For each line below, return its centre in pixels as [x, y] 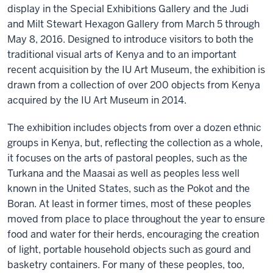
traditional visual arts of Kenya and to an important [122, 54]
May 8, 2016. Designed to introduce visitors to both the [130, 39]
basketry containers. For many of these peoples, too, [126, 264]
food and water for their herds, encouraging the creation [133, 234]
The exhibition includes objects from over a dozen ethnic [134, 127]
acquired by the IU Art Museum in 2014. [97, 100]
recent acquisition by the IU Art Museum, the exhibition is [136, 69]
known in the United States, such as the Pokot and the [129, 188]
